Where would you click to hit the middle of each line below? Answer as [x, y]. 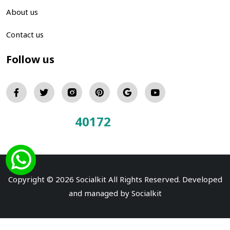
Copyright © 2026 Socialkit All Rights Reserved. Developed [115, 179]
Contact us [25, 34]
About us [22, 12]
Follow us [30, 59]
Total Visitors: [41, 122]
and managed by [100, 193]
